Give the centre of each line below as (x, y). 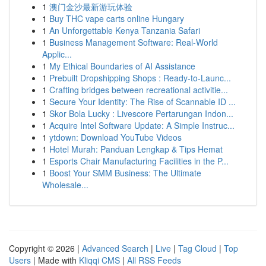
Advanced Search (115, 248)
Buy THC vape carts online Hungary (117, 18)
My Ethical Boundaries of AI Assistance (122, 66)
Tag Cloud (197, 248)
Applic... (57, 54)
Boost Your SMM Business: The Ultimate (125, 173)
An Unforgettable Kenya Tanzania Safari (125, 30)
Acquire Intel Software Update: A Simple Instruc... (142, 125)
